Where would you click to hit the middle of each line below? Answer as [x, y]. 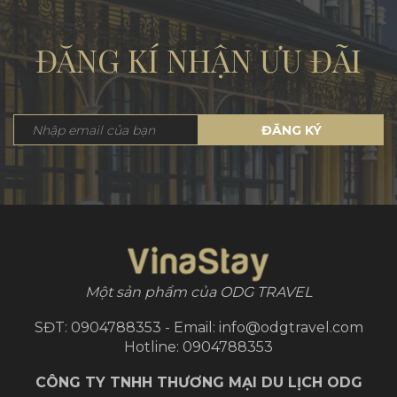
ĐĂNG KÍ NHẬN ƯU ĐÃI [198, 60]
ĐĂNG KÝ [291, 130]
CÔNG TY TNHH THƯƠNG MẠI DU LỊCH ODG [198, 383]
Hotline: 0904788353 [198, 347]
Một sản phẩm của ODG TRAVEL [198, 292]
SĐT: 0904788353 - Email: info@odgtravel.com [198, 328]
